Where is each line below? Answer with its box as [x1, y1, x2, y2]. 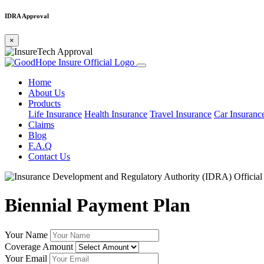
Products [28, 98, 61, 108]
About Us [28, 87, 65, 98]
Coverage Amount [5, 241, 73, 252]
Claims [28, 119, 54, 130]
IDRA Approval [5, 12, 49, 19]
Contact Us [28, 151, 70, 161]
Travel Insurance [150, 108, 212, 119]
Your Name [5, 229, 48, 240]
